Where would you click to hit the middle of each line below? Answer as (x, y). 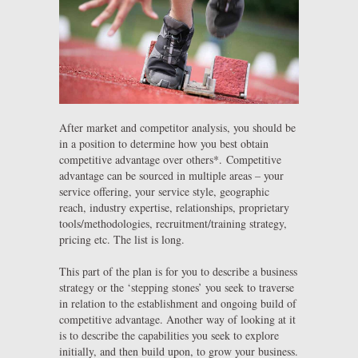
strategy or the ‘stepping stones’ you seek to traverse (177, 287)
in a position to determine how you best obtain (164, 143)
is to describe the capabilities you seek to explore (169, 335)
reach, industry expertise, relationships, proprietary (174, 207)
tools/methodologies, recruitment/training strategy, (173, 223)
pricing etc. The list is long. (122, 239)
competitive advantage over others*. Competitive (170, 159)
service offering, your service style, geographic (164, 191)
